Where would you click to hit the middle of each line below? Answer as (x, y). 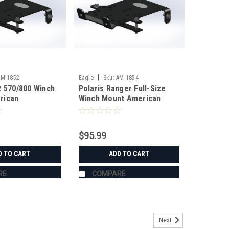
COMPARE (109, 174)
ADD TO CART (129, 154)
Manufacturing (105, 108)
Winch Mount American (120, 99)
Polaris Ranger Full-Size (122, 89)
